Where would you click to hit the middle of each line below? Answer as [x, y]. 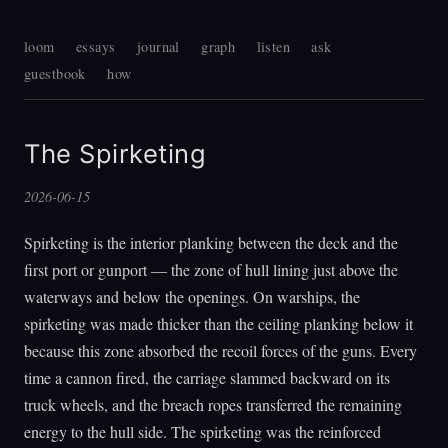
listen [273, 46]
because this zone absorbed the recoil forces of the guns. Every [220, 350]
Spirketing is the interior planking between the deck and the [211, 242]
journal [158, 46]
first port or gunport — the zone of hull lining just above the [211, 269]
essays [96, 46]
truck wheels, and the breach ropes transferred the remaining [213, 404]
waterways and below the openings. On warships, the [192, 296]
